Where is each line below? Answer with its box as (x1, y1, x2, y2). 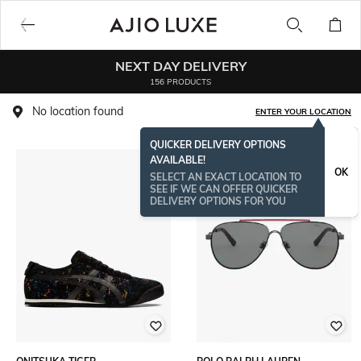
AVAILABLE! (150, 154, 205, 166)
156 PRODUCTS (150, 76, 211, 87)
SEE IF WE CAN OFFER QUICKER (150, 183, 297, 195)
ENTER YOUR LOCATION (255, 106, 351, 117)
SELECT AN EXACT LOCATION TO (150, 171, 301, 183)
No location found (32, 104, 123, 118)
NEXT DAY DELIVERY (114, 57, 247, 74)
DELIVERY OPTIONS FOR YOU (150, 195, 286, 207)
